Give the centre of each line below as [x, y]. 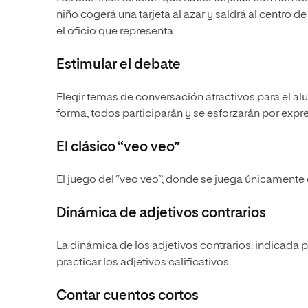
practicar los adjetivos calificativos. [144, 263]
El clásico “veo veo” [118, 147]
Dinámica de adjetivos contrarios [161, 213]
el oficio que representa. [116, 32]
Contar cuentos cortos [128, 296]
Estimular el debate [119, 65]
